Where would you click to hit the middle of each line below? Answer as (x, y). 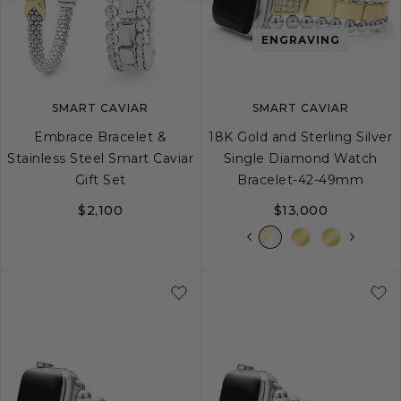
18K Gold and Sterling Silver (301, 137)
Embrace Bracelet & (101, 137)
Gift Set (100, 180)
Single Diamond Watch (300, 159)
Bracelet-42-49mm (301, 180)
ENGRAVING (300, 40)
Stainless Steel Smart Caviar (101, 159)
